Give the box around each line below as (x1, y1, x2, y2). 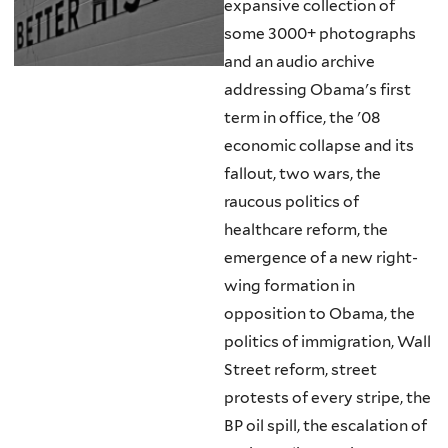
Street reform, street (224, 360, 377, 380)
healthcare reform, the (224, 220, 388, 240)
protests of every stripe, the (224, 388, 431, 408)
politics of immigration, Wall (224, 332, 431, 352)
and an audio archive (224, 52, 375, 72)
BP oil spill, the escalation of (224, 416, 427, 436)
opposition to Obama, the (224, 304, 415, 324)
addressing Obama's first (224, 80, 411, 100)
